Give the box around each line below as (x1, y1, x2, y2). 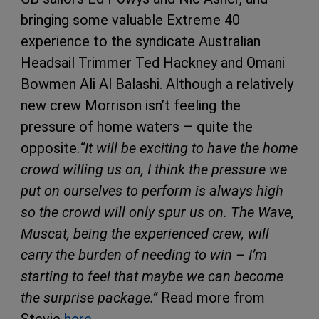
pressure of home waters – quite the (21, 117, 253, 135)
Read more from (157, 288, 265, 306)
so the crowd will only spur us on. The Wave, (21, 203, 294, 221)
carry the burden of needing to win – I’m (21, 246, 267, 263)
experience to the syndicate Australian (21, 32, 261, 50)
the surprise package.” (21, 288, 157, 306)
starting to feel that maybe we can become (21, 267, 283, 285)
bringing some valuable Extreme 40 (21, 11, 240, 28)
